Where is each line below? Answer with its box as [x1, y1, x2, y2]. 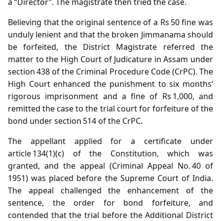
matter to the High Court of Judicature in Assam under [8, 53, 213, 65]
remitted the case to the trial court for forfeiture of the [8, 103, 213, 114]
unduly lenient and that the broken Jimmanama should [8, 29, 213, 40]
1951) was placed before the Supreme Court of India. [8, 172, 213, 184]
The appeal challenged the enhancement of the [8, 184, 213, 196]
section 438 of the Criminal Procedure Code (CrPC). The [8, 66, 213, 77]
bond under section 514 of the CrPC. [8, 115, 143, 126]
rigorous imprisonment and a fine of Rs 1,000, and [8, 90, 213, 102]
